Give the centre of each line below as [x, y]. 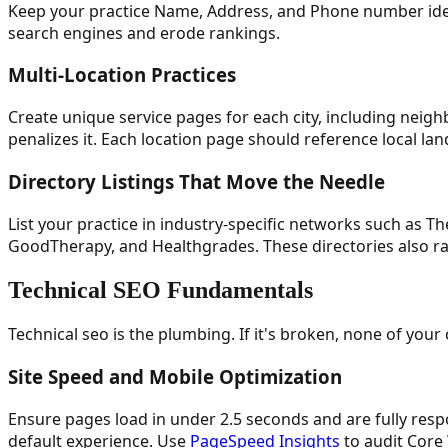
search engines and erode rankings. [144, 32]
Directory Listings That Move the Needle [196, 181]
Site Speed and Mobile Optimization [175, 377]
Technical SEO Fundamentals [160, 289]
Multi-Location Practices [122, 75]
